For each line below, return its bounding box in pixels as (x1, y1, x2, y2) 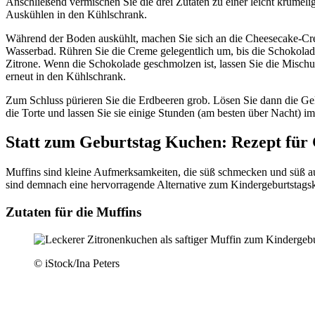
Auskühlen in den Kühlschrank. (6, 8, 147, 20)
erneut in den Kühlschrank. (6, 70, 126, 82)
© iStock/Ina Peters (34, 257, 120, 269)
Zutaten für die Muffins (6, 205, 141, 220)
